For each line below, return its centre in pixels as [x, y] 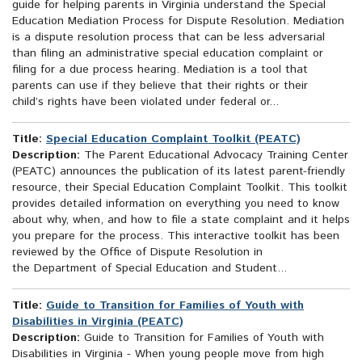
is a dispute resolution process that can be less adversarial [168, 38]
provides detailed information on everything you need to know [176, 204]
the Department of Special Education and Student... [149, 269]
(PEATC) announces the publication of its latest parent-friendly [179, 172]
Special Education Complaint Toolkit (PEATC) [173, 139]
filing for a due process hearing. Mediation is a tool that [160, 70]
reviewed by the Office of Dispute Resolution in [137, 253]
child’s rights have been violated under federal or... [145, 102]
